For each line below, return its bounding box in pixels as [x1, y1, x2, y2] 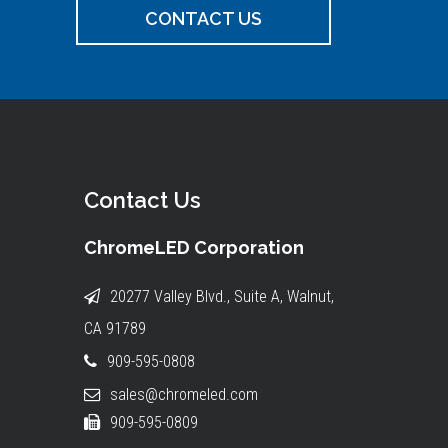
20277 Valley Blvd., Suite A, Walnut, [109, 287, 334, 306]
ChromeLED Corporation [83, 237, 304, 258]
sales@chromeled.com [109, 385, 258, 404]
